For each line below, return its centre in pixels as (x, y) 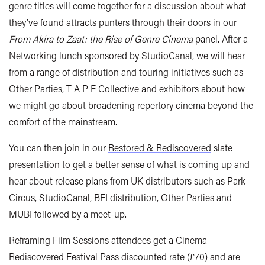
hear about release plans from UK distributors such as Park (127, 181)
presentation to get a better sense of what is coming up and (129, 164)
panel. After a (220, 39)
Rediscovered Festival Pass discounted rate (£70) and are (125, 257)
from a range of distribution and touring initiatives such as (126, 72)
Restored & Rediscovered (160, 148)
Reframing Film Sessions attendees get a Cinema (108, 240)
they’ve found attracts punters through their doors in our (123, 22)
